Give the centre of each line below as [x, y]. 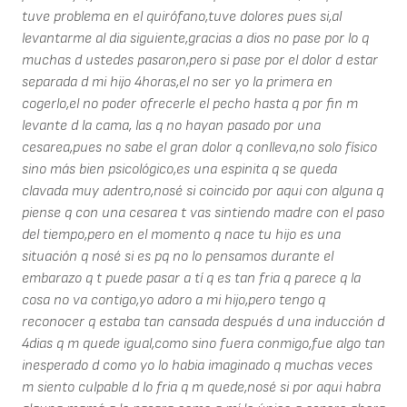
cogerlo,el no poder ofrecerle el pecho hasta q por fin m [190, 104]
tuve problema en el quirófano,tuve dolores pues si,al [182, 17]
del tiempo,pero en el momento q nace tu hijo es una [181, 235]
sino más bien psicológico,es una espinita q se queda [179, 170]
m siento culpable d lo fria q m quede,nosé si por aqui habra [201, 388]
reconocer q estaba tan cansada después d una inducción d [203, 323]
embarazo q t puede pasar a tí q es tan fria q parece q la [191, 279]
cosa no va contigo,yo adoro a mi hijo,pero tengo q [174, 301]
